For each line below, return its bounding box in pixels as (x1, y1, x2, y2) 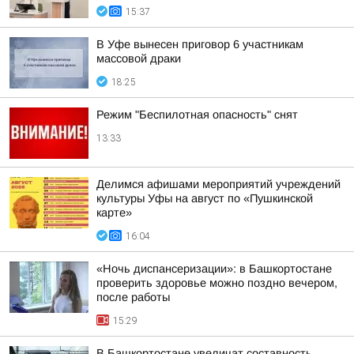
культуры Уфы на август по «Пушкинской (96, 192, 313, 205)
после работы (96, 291, 170, 303)
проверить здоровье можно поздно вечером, (96, 277, 337, 289)
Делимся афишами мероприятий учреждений (96, 178, 341, 190)
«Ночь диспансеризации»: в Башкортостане (96, 262, 332, 275)
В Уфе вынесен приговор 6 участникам (96, 38, 303, 51)
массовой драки (96, 52, 181, 65)
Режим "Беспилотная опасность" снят (96, 108, 298, 121)
